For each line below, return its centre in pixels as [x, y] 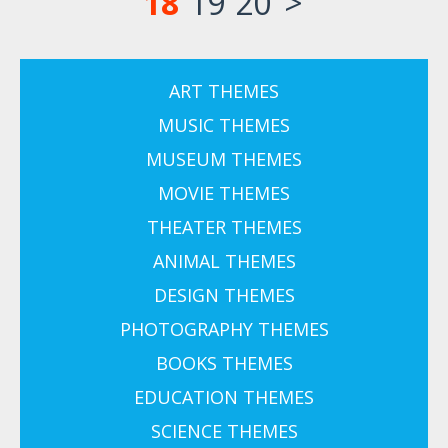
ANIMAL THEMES [224, 261]
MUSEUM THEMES [224, 159]
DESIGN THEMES [224, 295]
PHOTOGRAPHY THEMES [224, 329]
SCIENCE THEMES [224, 431]
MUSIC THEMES [224, 125]
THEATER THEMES [224, 227]
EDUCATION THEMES [224, 397]
